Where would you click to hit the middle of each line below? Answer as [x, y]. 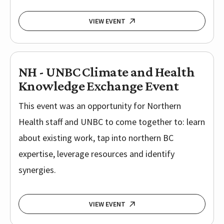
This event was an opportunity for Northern [100, 106]
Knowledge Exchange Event [99, 86]
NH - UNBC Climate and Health [107, 72]
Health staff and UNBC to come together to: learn [112, 122]
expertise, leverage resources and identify [96, 154]
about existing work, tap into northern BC [96, 138]
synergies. [37, 170]
